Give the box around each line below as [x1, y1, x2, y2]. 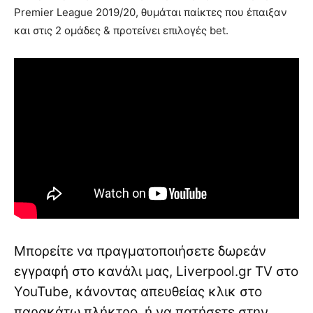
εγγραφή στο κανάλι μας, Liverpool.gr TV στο [14, 263, 298, 279]
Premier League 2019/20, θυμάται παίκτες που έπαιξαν [14, 6, 287, 20]
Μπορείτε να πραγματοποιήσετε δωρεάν [14, 242, 266, 259]
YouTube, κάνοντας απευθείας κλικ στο [14, 283, 262, 300]
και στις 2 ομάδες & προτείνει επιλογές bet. [14, 24, 228, 38]
